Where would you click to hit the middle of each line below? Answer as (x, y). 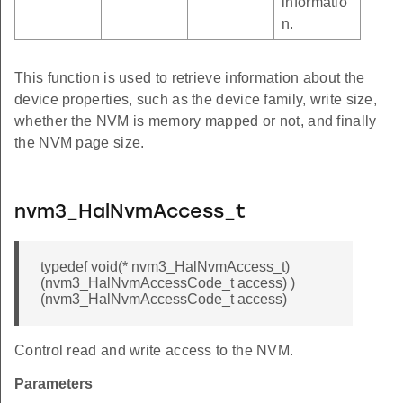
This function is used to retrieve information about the (190, 78)
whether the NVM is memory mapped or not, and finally (196, 121)
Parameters (54, 384)
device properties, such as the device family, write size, (196, 100)
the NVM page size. (80, 143)
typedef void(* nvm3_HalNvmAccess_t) (165, 267)
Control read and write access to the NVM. (154, 351)
